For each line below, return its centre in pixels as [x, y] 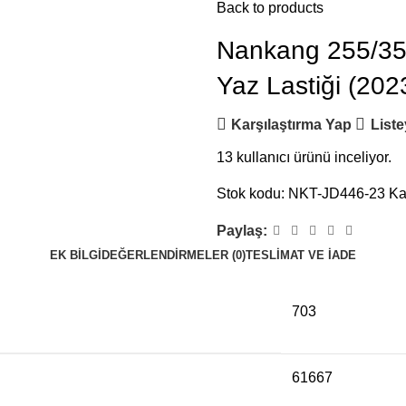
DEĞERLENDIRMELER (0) [174, 255]
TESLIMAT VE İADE [301, 255]
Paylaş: [242, 231]
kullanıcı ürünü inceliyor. [314, 157]
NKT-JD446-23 [338, 193]
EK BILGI [76, 255]
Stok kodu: [252, 193]
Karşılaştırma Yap [292, 124]
